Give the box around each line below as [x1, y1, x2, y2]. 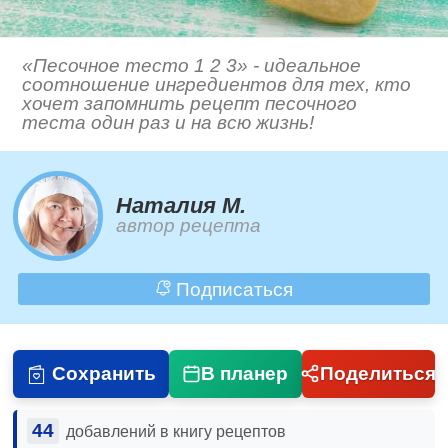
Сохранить [51, 362, 156, 384]
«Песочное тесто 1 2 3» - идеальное [22, 55, 362, 77]
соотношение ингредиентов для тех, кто [22, 74, 412, 96]
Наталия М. [116, 193, 247, 219]
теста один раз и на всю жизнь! [22, 112, 315, 134]
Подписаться [170, 278, 293, 300]
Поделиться [319, 362, 436, 384]
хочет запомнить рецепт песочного [22, 93, 358, 115]
